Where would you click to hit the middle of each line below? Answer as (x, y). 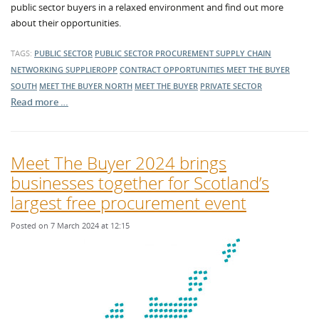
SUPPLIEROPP (91, 69)
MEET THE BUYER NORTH (86, 86)
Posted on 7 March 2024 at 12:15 (70, 225)
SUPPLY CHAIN (244, 53)
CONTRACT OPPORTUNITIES (173, 69)
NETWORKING (38, 69)
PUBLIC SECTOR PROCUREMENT (155, 53)
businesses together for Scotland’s (140, 183)
